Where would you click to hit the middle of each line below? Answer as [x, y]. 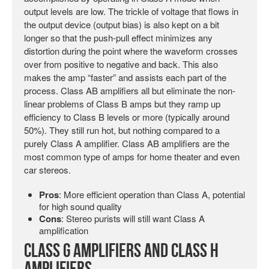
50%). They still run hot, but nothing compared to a [122, 130]
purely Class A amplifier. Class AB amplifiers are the [127, 143]
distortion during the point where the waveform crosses [131, 50]
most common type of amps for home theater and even [132, 156]
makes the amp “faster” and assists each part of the [125, 77]
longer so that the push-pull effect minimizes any [118, 37]
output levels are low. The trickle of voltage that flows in [131, 11]
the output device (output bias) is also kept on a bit [122, 24]
